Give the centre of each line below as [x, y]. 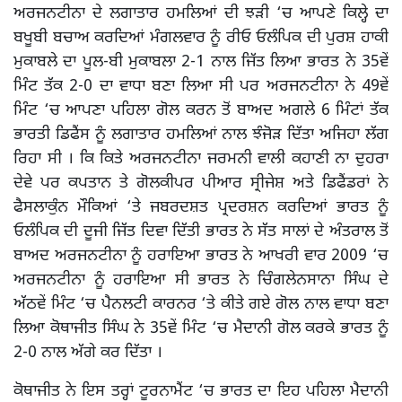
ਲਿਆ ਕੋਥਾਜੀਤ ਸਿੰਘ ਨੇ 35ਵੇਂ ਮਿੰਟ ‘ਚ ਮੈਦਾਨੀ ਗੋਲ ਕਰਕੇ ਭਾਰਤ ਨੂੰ [201, 328]
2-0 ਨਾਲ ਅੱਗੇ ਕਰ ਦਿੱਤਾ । [88, 353]
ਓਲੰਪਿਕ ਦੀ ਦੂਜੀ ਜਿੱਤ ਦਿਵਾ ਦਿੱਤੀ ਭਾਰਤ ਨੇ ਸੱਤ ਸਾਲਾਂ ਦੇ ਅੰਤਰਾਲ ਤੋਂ [201, 232]
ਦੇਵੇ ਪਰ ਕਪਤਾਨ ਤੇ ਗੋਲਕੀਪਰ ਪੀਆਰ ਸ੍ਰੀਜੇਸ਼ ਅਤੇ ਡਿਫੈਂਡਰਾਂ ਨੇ [201, 183]
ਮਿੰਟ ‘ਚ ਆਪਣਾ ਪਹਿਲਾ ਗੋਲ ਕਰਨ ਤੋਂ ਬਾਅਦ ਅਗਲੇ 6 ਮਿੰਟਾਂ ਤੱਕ [201, 110]
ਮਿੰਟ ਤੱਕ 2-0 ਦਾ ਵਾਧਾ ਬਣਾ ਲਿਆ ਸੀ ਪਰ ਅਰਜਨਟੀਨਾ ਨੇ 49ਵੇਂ [201, 86]
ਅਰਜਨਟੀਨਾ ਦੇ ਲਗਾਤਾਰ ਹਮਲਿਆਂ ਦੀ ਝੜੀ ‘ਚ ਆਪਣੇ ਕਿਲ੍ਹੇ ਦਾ [201, 13]
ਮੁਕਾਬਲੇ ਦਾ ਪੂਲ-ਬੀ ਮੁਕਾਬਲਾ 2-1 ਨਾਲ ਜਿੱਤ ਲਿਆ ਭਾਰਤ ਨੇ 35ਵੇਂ [201, 62]
